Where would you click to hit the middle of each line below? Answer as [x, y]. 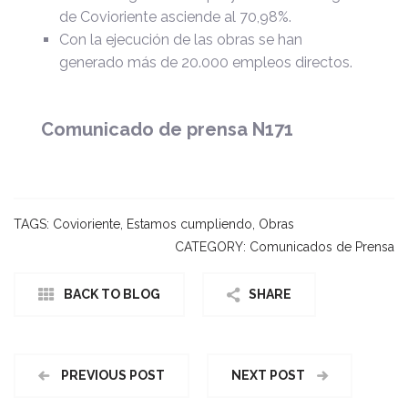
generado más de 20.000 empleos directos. [206, 62]
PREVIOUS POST [112, 375]
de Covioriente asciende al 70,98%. [175, 16]
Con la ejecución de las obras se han [181, 39]
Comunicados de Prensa [322, 246]
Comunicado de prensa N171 [167, 129]
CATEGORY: [212, 246]
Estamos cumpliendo [189, 224]
